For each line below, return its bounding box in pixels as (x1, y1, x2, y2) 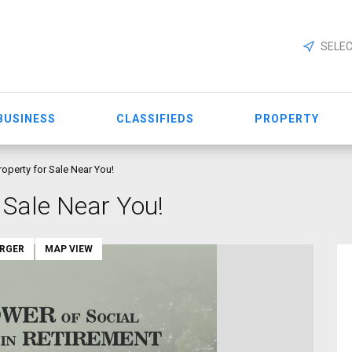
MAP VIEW (45, 244, 93, 255)
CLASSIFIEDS (115, 112, 194, 125)
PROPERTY (255, 112, 320, 125)
